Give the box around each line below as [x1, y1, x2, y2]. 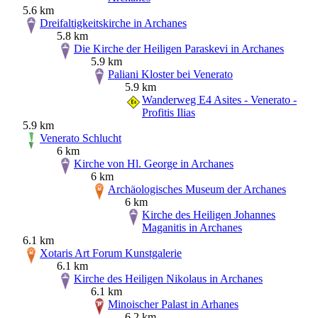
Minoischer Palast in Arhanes [108, 298, 238, 311]
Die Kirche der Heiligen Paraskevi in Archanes [74, 43, 284, 55]
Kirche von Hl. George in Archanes [74, 158, 234, 170]
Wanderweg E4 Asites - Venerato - [142, 94, 297, 106]
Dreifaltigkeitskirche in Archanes [40, 17, 187, 30]
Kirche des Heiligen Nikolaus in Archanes [74, 273, 263, 285]
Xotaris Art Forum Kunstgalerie [40, 247, 182, 260]
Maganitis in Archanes [142, 221, 242, 234]
